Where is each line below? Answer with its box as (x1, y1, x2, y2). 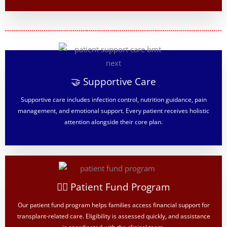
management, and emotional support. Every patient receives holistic (18, 106, 209, 115)
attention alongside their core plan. (64, 117, 163, 126)
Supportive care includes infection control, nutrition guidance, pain (20, 95, 207, 104)
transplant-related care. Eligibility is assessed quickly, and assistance (17, 211, 210, 220)
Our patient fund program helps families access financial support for (17, 200, 210, 209)
